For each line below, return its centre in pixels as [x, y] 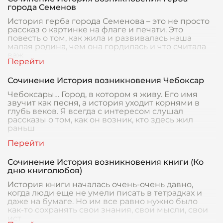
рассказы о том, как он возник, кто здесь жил [100, 120]
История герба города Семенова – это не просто [109, 21]
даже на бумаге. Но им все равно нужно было [103, 201]
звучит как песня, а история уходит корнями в [104, 103]
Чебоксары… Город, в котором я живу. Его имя [103, 94]
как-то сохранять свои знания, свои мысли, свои [108, 210]
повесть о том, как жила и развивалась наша [100, 38]
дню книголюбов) [45, 170]
